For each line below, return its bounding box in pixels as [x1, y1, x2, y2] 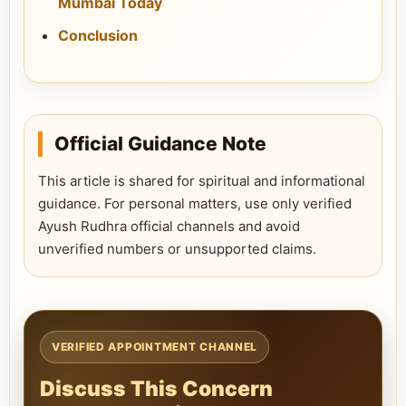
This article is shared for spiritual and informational [38, 172, 365, 189]
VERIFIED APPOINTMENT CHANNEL [52, 340, 258, 353]
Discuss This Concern [40, 376, 273, 401]
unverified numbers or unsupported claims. [38, 240, 316, 257]
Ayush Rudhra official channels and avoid [38, 217, 300, 235]
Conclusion [58, 26, 138, 44]
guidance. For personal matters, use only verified [38, 195, 352, 212]
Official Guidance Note [54, 132, 266, 155]
